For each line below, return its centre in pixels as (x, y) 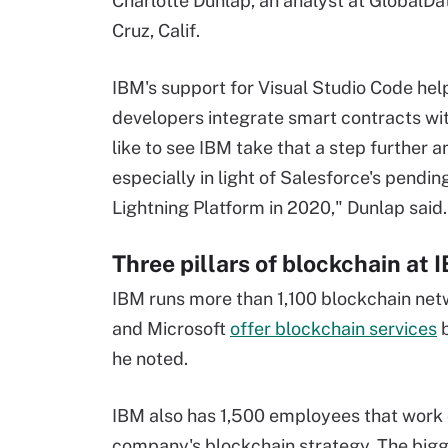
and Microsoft (171, 328)
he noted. (150, 358)
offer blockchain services (333, 328)
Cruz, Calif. (156, 30)
